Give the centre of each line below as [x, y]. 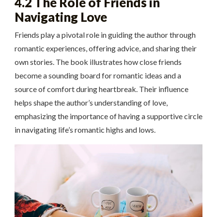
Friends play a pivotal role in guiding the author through [105, 35]
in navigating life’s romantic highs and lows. [85, 130]
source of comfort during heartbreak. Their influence [101, 89]
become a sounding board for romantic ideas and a [98, 76]
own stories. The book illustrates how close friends [98, 62]
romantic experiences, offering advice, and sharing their [106, 48]
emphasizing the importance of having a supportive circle [108, 116]
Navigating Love [61, 17]
